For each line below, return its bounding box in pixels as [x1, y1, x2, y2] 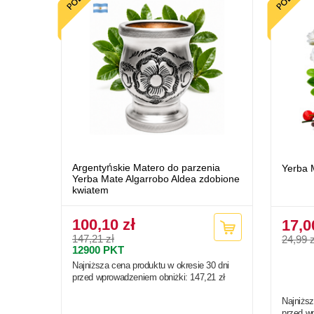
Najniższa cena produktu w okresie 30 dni [72, 260, 230, 271]
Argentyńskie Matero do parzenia [72, 162, 220, 174]
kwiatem [72, 184, 109, 196]
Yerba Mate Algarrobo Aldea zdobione [72, 173, 240, 185]
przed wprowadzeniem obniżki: [72, 272, 191, 283]
